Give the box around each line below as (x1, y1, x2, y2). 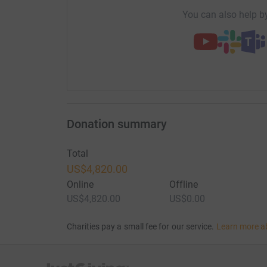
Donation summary (66, 116, 167, 131)
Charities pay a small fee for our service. (66, 221, 215, 231)
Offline (169, 178, 198, 190)
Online (66, 178, 94, 190)
